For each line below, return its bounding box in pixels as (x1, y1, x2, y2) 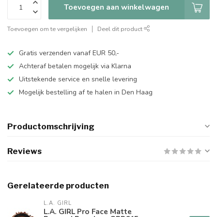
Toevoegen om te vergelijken (7, 25, 87, 33)
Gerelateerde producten (7, 181, 109, 190)
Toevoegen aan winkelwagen (64, 2, 169, 12)
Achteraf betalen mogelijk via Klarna (19, 62, 131, 71)
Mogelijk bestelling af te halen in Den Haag (19, 88, 153, 97)
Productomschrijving (7, 122, 94, 131)
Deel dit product (97, 25, 144, 33)
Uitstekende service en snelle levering (19, 75, 137, 84)
